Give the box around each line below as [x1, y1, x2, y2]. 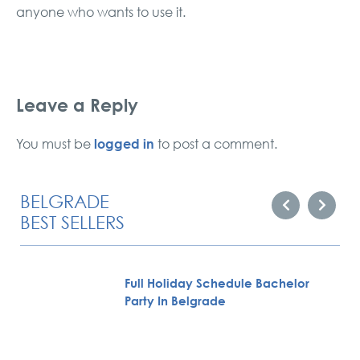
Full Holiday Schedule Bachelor [125, 274, 309, 292]
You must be [16, 135, 94, 152]
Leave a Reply [16, 92, 138, 118]
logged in [94, 133, 154, 153]
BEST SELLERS [20, 211, 125, 233]
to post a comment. [154, 135, 277, 152]
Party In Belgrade [125, 292, 226, 310]
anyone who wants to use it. [16, 4, 186, 21]
